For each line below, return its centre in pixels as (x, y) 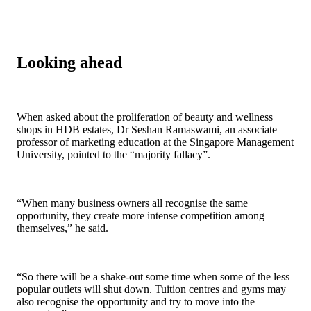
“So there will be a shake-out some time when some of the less (153, 277)
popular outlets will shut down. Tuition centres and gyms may (151, 289)
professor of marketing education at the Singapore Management (155, 142)
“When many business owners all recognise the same (132, 203)
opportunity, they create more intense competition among (141, 216)
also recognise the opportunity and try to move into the (136, 302)
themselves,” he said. (62, 228)
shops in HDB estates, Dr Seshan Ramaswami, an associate (147, 130)
